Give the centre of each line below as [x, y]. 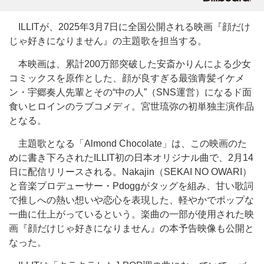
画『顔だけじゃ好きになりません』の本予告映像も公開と [131, 228]
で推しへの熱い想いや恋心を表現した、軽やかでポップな [131, 200]
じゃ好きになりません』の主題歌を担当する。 [108, 41]
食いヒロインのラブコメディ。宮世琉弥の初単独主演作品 [131, 106]
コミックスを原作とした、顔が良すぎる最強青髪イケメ [127, 78]
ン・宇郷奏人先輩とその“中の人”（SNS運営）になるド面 [130, 92]
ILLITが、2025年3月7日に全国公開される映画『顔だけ [130, 27]
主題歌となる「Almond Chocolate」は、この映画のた [128, 143]
